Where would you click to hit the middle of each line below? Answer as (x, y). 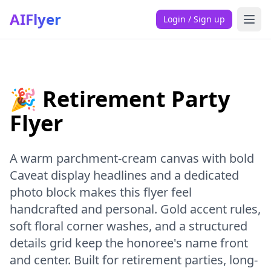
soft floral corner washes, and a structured (129, 226)
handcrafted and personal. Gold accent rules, (135, 209)
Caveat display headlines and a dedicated (124, 175)
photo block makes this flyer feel (101, 192)
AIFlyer (35, 19)
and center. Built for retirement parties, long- (134, 260)
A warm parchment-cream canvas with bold (132, 158)
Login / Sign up (194, 19)
